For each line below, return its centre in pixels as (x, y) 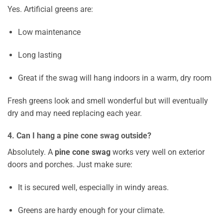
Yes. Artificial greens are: (50, 9)
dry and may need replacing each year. (75, 113)
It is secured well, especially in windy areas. (93, 188)
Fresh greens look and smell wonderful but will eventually (108, 101)
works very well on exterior (158, 152)
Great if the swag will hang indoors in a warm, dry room (114, 78)
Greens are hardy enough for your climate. (91, 210)
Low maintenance (49, 32)
